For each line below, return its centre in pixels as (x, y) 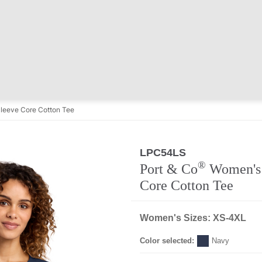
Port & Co (169, 169)
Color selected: (167, 241)
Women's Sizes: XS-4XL (193, 218)
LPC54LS (163, 153)
